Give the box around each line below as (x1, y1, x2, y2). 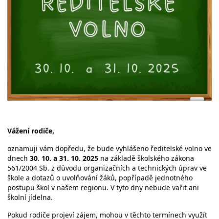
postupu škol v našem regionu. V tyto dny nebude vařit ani (7, 183, 199, 193)
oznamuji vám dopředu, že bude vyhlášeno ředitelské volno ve (7, 144, 212, 153)
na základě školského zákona (98, 153, 194, 163)
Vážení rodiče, (7, 126, 54, 136)
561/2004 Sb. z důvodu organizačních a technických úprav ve (7, 163, 207, 173)
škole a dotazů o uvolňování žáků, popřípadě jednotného (7, 173, 193, 183)
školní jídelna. (7, 193, 53, 202)
